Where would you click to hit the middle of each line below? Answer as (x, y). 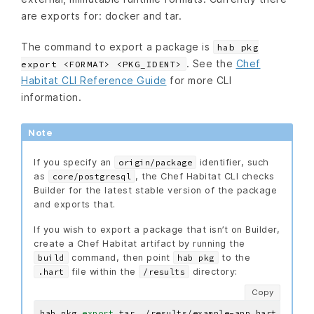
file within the (103, 271)
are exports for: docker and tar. (101, 16)
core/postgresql (91, 176)
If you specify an (74, 162)
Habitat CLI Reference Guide (94, 80)
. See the (211, 63)
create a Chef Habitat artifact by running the (139, 243)
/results (164, 272)
